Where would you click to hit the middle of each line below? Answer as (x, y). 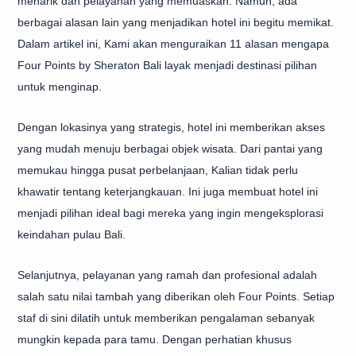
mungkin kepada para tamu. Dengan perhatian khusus (155, 339)
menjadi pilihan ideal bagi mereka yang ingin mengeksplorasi (170, 213)
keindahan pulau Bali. (72, 234)
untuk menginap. (60, 87)
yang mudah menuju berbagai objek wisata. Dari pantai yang (170, 149)
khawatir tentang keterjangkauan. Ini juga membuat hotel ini (168, 192)
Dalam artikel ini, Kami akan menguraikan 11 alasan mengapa (173, 44)
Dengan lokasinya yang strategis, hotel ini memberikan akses (171, 127)
